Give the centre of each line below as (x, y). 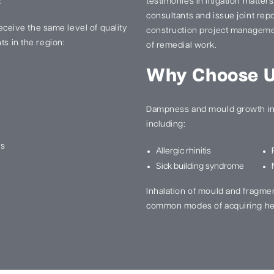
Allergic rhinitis (183, 151)
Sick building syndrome (200, 167)
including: (166, 124)
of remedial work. (182, 46)
